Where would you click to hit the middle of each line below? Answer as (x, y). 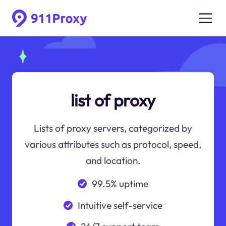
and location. (113, 161)
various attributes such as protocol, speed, (113, 145)
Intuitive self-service (120, 205)
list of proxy (113, 100)
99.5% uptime (120, 183)
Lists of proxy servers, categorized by (113, 128)
